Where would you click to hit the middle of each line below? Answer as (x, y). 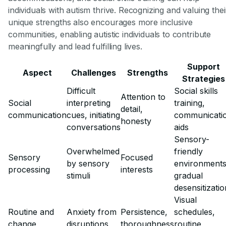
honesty (136, 121)
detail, (132, 109)
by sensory (88, 164)
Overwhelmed (93, 152)
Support (203, 67)
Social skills (196, 91)
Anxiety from (92, 212)
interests (137, 170)
